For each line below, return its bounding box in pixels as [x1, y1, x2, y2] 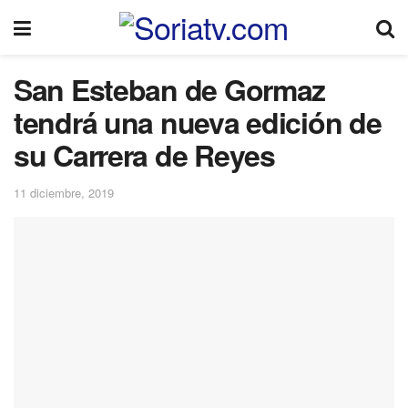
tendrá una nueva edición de [14, 101, 382, 143]
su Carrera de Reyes [14, 134, 275, 176]
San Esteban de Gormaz [14, 68, 326, 110]
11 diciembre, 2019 [14, 183, 114, 201]
